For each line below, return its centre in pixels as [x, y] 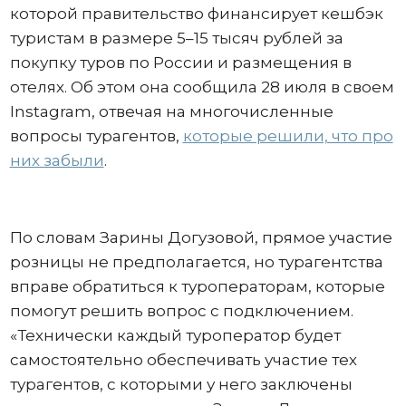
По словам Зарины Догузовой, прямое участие [201, 237]
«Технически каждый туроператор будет [175, 335]
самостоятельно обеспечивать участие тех [183, 360]
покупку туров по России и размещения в [180, 63]
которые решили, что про [288, 136]
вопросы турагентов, [96, 136]
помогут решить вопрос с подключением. [181, 311]
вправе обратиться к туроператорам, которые [197, 286]
